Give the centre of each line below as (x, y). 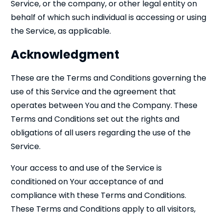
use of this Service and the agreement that (94, 92)
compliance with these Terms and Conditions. (99, 195)
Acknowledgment (65, 55)
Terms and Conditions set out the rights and (95, 119)
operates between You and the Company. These (104, 105)
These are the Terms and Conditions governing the (109, 78)
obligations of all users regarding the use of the (101, 133)
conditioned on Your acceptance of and (87, 182)
